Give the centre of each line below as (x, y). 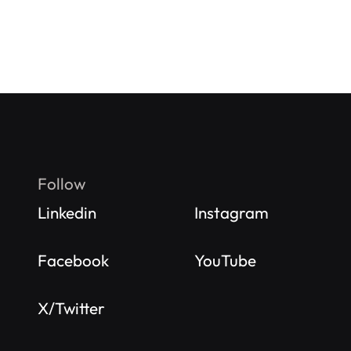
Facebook (73, 260)
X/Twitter (71, 308)
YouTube (225, 260)
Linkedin (67, 212)
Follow (62, 183)
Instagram (232, 212)
